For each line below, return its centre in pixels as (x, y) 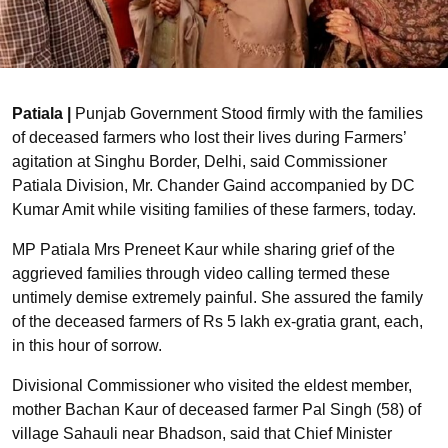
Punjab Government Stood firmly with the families (247, 113)
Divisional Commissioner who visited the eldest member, (212, 385)
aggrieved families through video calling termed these (201, 273)
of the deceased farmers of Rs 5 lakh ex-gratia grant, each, (217, 321)
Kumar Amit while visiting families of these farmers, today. (214, 209)
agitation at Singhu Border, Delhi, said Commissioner (199, 161)
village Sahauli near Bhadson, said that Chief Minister (202, 433)
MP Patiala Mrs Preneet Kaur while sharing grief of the (203, 249)
